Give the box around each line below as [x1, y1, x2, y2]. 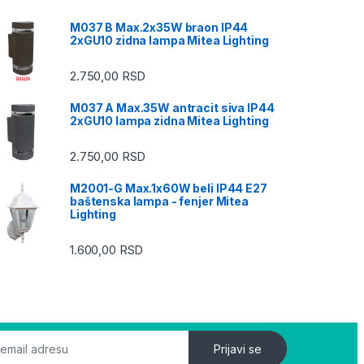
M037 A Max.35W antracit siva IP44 [70, 100, 275, 115]
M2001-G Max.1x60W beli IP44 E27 [70, 181, 267, 196]
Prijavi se [214, 342, 262, 357]
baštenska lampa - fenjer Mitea [70, 194, 249, 209]
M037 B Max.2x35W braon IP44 [70, 19, 249, 34]
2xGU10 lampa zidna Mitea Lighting [70, 113, 269, 128]
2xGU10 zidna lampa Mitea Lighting [70, 32, 269, 47]
